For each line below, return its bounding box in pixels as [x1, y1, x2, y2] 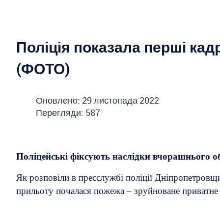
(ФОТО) [16, 58, 70, 79]
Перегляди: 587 [36, 106, 100, 118]
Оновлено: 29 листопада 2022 [36, 94, 159, 106]
